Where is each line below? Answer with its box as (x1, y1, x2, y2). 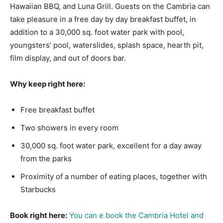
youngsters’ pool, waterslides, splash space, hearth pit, (10, 40, 204, 50)
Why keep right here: (10, 79, 85, 89)
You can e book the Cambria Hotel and (69, 211, 204, 221)
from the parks (20, 154, 72, 164)
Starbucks (20, 185, 56, 195)
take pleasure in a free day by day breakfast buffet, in (10, 14, 196, 24)
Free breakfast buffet (20, 105, 95, 115)
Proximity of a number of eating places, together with (20, 172, 207, 182)
